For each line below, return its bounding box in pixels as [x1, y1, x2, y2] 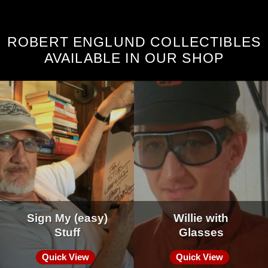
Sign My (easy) [26, 211, 108, 224]
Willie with [173, 211, 229, 224]
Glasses [178, 226, 224, 239]
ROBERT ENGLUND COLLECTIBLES [7, 33, 261, 50]
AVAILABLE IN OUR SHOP [44, 50, 224, 66]
